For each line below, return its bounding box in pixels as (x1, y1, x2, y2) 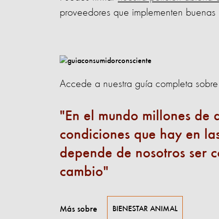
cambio (60, 165, 103, 179)
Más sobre (60, 205, 97, 214)
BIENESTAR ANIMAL (112, 205, 177, 213)
